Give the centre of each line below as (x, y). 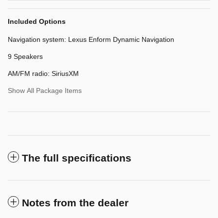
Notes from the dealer (75, 203)
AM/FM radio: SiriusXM (43, 74)
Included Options (37, 22)
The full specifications (77, 158)
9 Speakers (25, 57)
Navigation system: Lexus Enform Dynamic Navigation (91, 40)
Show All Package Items (45, 91)
